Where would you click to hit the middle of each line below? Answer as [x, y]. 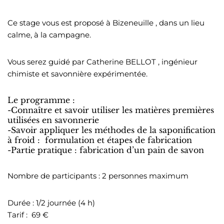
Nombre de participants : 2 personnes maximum [98, 175]
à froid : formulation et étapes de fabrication [100, 140]
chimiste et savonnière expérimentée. [77, 73]
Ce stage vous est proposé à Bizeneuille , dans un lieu [106, 22]
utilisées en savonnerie [53, 120]
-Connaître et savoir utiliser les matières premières [111, 110]
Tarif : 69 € [28, 214]
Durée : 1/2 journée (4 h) [51, 202]
